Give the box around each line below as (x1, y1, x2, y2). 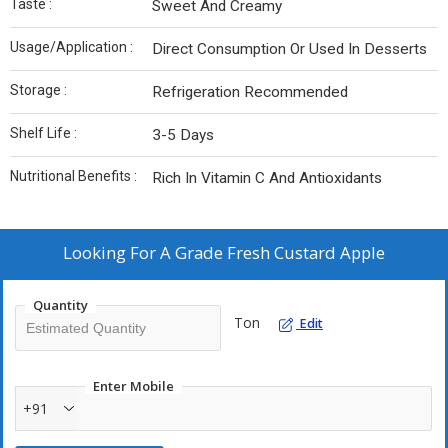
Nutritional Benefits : (10, 168, 137, 184)
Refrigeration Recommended (152, 83, 348, 101)
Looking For (63, 241, 160, 264)
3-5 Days (152, 126, 214, 144)
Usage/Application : (10, 39, 133, 55)
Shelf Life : (10, 125, 77, 141)
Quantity (33, 296, 88, 314)
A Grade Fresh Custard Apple (160, 241, 385, 264)
